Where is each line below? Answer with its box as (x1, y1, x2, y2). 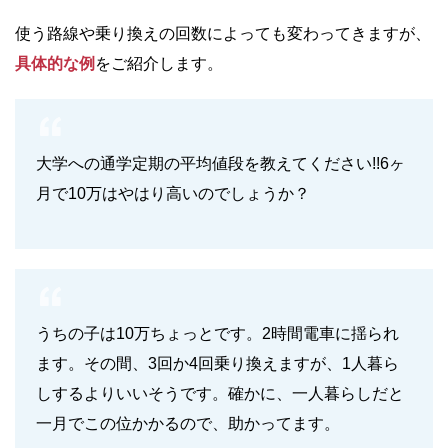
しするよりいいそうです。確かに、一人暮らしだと (36, 384, 404, 402)
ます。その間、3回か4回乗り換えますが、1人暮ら (36, 354, 399, 372)
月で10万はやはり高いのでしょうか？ (36, 184, 310, 202)
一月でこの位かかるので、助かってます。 (36, 414, 340, 432)
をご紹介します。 (95, 54, 223, 72)
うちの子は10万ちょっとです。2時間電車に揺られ (36, 324, 399, 342)
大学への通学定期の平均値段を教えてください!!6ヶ (36, 154, 405, 172)
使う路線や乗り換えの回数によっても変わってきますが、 (15, 24, 431, 42)
